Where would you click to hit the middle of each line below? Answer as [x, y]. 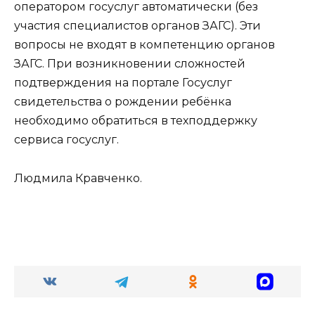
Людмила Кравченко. [78, 178]
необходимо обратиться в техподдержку [136, 121]
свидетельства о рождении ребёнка [123, 102]
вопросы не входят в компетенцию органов [144, 45]
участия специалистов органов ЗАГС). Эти [137, 26]
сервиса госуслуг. [66, 140]
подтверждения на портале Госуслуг [123, 83]
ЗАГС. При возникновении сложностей [130, 64]
